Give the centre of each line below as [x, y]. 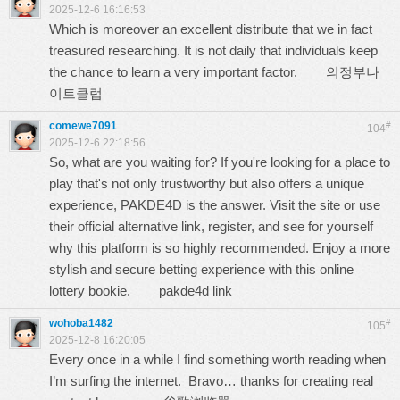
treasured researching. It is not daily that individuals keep [213, 50]
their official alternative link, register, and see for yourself [211, 226]
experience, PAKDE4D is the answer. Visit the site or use [215, 205]
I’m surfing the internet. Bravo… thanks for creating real [211, 381]
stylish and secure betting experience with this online [201, 269]
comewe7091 [83, 126]
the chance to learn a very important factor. [187, 72]
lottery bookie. [104, 291]
